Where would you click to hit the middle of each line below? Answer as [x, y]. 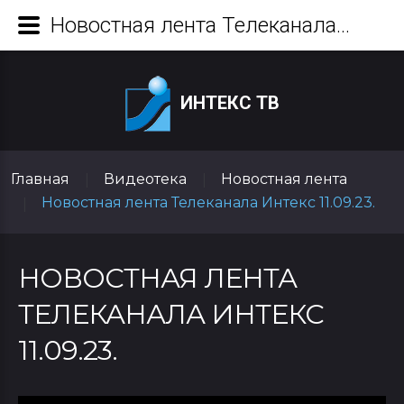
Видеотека [145, 179]
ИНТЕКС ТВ [230, 102]
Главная [40, 179]
